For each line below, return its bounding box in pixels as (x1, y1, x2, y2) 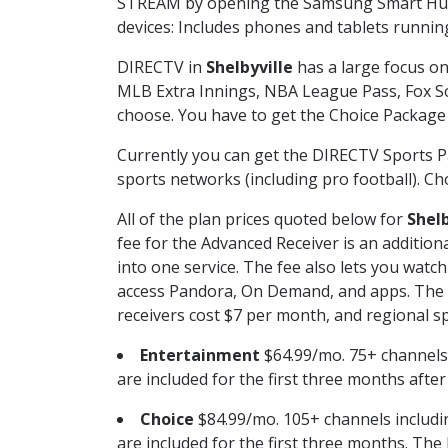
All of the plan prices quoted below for (117, 207, 407, 230)
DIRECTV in (117, 55, 206, 78)
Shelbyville (206, 55, 293, 78)
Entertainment (140, 343, 260, 366)
